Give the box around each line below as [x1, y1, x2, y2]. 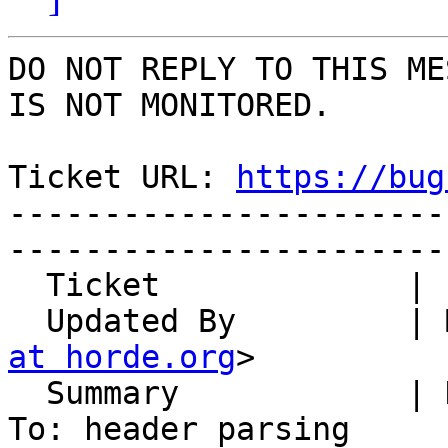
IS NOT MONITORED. [8, 87, 331, 124]
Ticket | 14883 [8, 267, 46, 304]
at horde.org [8, 339, 236, 376]
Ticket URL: [8, 159, 236, 196]
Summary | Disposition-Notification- [8, 375, 46, 412]
